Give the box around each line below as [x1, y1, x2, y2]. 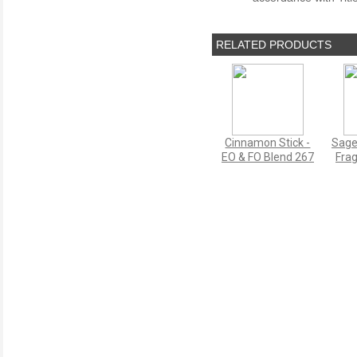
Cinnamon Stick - [225, 135, 311, 149]
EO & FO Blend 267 [222, 150, 314, 163]
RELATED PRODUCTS [216, 37, 331, 51]
